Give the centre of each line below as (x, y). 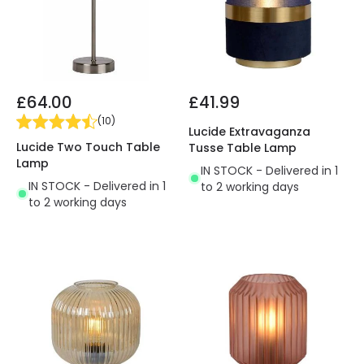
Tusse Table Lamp (243, 147)
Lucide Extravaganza (249, 131)
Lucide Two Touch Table (88, 147)
